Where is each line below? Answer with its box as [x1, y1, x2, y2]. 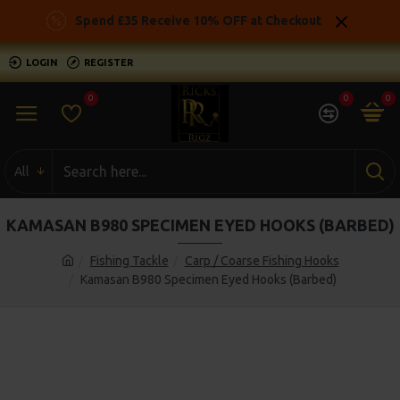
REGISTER [84, 56, 133, 68]
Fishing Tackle [89, 254, 169, 268]
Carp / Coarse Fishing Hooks [184, 254, 339, 268]
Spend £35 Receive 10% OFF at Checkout [75, 13, 321, 28]
